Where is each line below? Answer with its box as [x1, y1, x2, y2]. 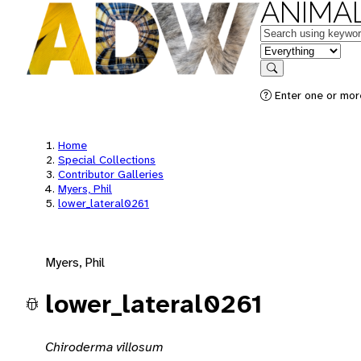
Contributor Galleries [58, 167, 164, 181]
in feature [259, 41, 313, 58]
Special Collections [58, 152, 156, 167]
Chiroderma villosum [45, 338, 164, 355]
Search [271, 73, 305, 85]
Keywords [259, 23, 314, 40]
